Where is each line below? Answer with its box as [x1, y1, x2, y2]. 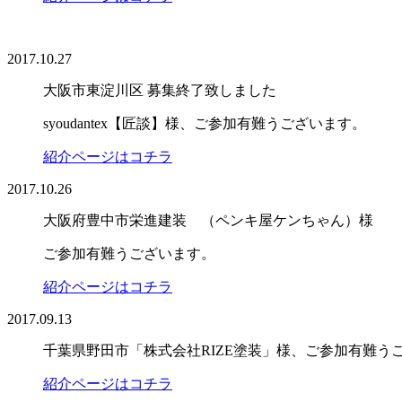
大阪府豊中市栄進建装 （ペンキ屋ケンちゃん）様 [43, 212, 373, 228]
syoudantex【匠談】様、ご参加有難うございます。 [43, 115, 366, 131]
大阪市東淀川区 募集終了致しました [43, 82, 276, 98]
